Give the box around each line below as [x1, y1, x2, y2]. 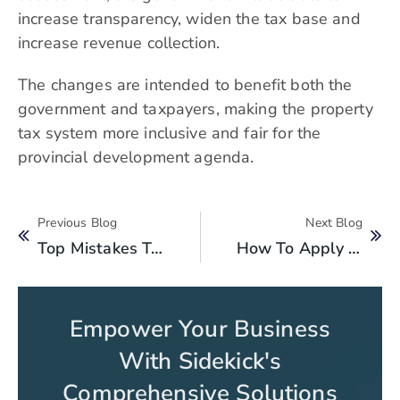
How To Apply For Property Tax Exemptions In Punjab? [348, 237, 361, 260]
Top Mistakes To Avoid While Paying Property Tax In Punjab [151, 237, 163, 260]
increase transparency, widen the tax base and [18, 8, 361, 30]
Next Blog [305, 214, 362, 232]
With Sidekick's [118, 346, 282, 378]
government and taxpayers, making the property [18, 98, 373, 121]
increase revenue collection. [18, 32, 221, 54]
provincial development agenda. [18, 146, 254, 169]
